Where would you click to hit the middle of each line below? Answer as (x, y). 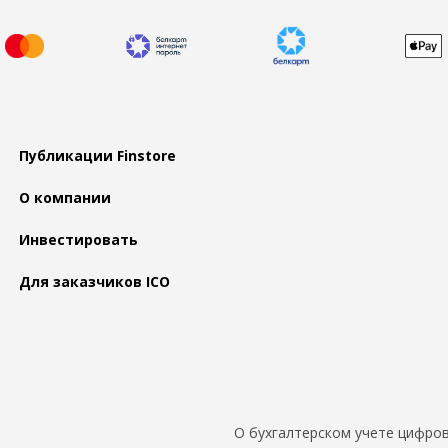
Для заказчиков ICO (94, 282)
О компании (64, 198)
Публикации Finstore (97, 156)
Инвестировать (78, 240)
